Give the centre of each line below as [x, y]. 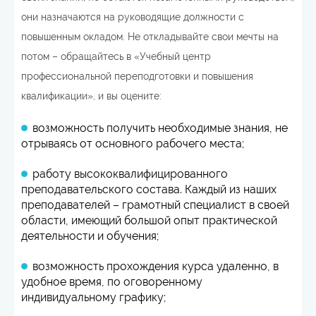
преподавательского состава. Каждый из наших [149, 189]
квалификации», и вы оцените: [91, 96]
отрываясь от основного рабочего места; [133, 144]
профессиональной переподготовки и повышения [137, 76]
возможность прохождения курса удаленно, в [156, 266]
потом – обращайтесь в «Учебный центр [116, 56]
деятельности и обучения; [90, 236]
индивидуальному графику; [93, 297]
